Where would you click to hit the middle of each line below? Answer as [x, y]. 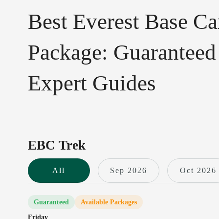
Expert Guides [92, 83]
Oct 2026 [198, 171]
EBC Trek [57, 145]
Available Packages [109, 202]
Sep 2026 [128, 171]
